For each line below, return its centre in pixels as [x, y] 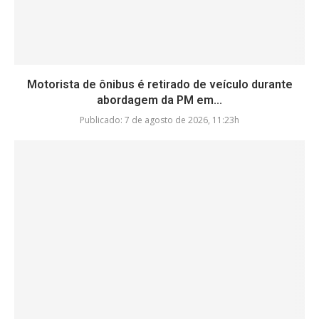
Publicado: [101, 120]
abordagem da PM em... [159, 100]
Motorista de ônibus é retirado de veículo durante [159, 85]
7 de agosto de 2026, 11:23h [181, 120]
